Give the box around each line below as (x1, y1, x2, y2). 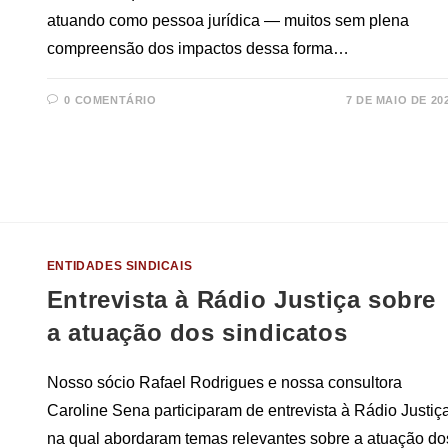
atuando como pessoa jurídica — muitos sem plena (46, 12, 409, 30)
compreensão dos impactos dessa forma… (46, 40, 349, 58)
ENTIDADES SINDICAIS (46, 259, 193, 274)
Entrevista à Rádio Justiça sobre (46, 286, 437, 314)
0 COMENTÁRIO (64, 94, 157, 107)
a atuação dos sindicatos (46, 319, 348, 347)
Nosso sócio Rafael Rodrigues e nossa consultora (46, 374, 402, 392)
